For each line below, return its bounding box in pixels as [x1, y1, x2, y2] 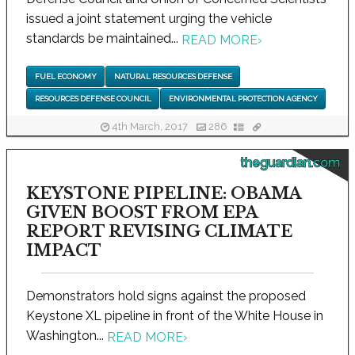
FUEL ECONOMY [34, 71, 97, 81]
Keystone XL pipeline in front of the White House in [26, 308, 323, 324]
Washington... [26, 328, 107, 344]
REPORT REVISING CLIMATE [26, 222, 292, 242]
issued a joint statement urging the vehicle [26, 11, 272, 27]
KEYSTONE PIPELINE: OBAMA [26, 184, 301, 204]
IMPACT [26, 241, 101, 261]
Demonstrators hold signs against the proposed [26, 288, 306, 304]
